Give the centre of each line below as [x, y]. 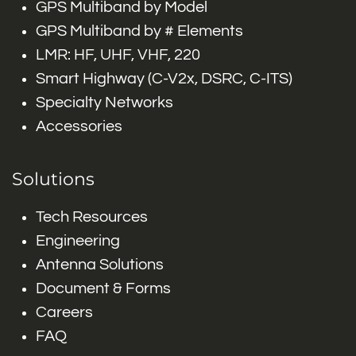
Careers [64, 312]
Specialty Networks [104, 103]
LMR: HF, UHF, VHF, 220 [118, 55]
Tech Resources [92, 217]
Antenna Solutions [100, 265]
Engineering [78, 241]
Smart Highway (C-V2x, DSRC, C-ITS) [164, 79]
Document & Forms [103, 288]
